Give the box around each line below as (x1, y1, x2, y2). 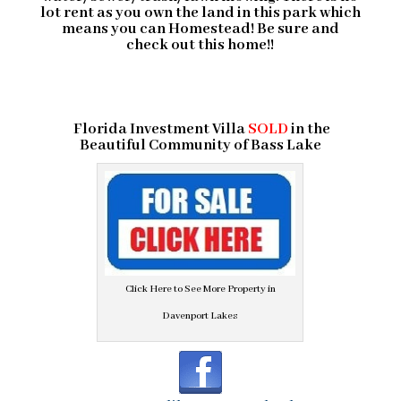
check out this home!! (126, 36, 275, 55)
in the (288, 120, 331, 140)
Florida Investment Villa (70, 120, 246, 140)
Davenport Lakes (162, 309, 239, 322)
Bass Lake (250, 136, 321, 156)
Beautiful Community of (79, 136, 251, 156)
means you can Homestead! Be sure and (61, 20, 339, 39)
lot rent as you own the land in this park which (39, 4, 361, 23)
